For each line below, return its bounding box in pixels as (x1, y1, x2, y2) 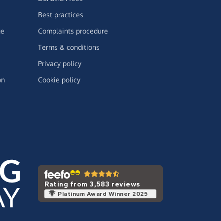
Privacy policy (38, 59, 81, 68)
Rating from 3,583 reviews (44, 180, 140, 188)
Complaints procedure (38, 27, 108, 36)
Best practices (38, 10, 83, 19)
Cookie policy (38, 75, 80, 84)
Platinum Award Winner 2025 (58, 190, 147, 197)
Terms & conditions (38, 43, 100, 52)
